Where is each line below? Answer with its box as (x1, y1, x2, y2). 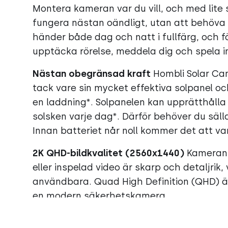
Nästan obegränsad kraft (33, 68, 151, 80)
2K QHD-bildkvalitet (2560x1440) (33, 148, 184, 159)
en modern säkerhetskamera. (33, 190, 168, 202)
